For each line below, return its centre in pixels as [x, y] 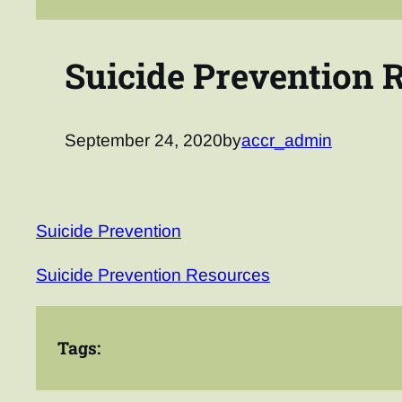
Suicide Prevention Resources [153, 275]
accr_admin [287, 141]
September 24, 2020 [144, 141]
